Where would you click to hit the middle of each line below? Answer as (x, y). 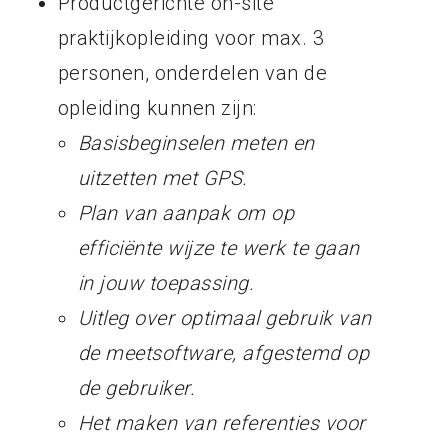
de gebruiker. (136, 387)
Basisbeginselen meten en (196, 142)
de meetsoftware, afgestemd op (223, 352)
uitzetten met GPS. (162, 177)
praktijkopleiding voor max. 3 (191, 37)
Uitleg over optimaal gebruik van (224, 317)
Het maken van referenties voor (221, 422)
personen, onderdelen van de (192, 72)
